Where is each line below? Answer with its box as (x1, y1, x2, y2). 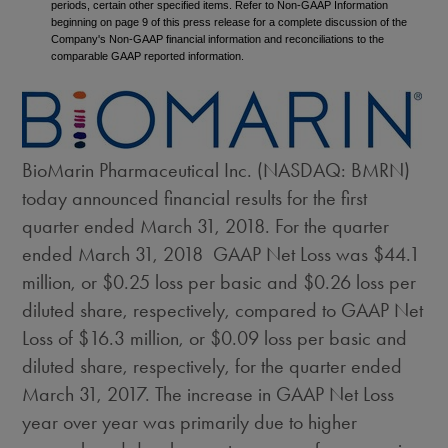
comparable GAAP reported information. (51, 50, 245, 62)
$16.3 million (78, 326, 180, 350)
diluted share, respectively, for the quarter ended (22, 354, 403, 378)
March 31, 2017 (22, 382, 146, 406)
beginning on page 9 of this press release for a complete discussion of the (51, 16, 408, 28)
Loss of (22, 326, 79, 350)
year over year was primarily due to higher (22, 410, 358, 434)
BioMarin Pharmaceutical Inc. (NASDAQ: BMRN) (22, 158, 411, 182)
